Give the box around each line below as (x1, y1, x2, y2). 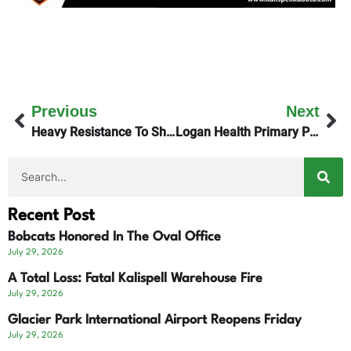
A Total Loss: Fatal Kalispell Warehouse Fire (8, 271, 262, 285)
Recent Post (8, 207, 95, 224)
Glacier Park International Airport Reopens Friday (8, 313, 302, 327)
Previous (31, 102, 97, 120)
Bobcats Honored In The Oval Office (8, 230, 221, 244)
